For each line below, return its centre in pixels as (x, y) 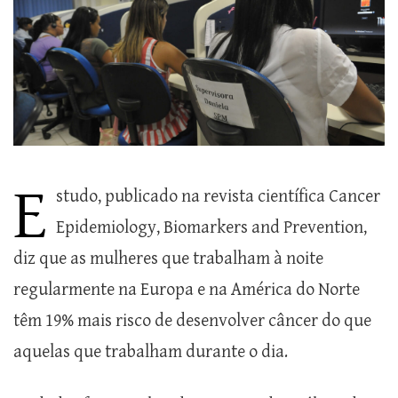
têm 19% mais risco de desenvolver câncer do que (192, 322)
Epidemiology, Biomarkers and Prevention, (211, 228)
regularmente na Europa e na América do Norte (187, 291)
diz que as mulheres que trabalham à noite (168, 259)
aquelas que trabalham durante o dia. (151, 353)
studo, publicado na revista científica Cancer (218, 197)
